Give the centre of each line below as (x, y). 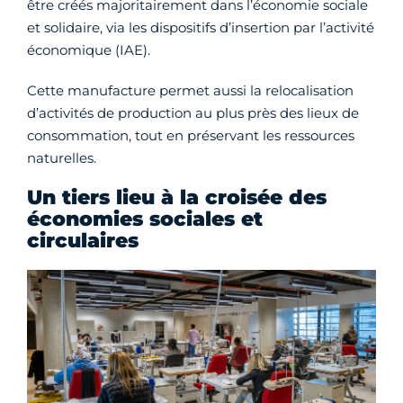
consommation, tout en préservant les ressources (191, 135)
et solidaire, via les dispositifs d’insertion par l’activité (201, 27)
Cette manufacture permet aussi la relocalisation (190, 90)
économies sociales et (145, 219)
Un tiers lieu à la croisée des (177, 197)
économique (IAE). (89, 50)
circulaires (83, 241)
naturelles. (62, 158)
